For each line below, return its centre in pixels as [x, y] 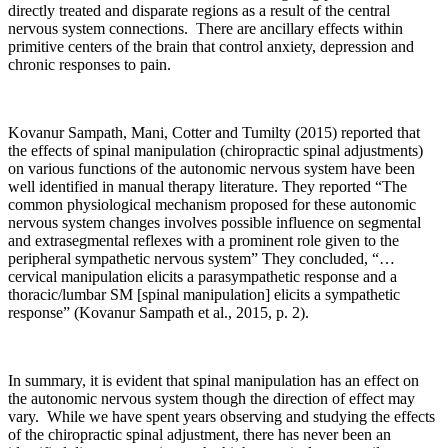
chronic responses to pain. [91, 65]
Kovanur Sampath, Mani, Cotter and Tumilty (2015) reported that [214, 133]
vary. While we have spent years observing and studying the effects [221, 417]
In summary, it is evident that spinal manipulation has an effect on [213, 381]
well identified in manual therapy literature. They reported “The [207, 187]
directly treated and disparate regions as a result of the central [199, 11]
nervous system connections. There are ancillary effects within [205, 29]
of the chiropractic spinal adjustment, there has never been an [199, 435]
